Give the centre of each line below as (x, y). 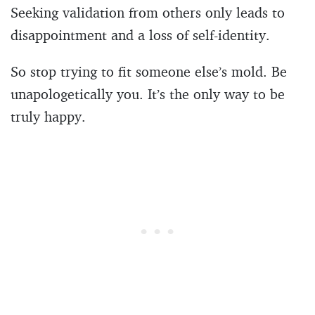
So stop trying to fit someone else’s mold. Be (149, 71)
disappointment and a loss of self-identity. (140, 34)
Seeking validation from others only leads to (148, 12)
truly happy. (48, 116)
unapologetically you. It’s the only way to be (148, 94)
